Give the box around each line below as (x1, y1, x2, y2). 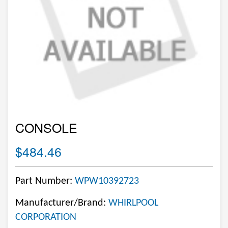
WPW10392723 (75, 176, 139, 186)
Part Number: (15, 176, 75, 186)
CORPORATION (15, 212, 76, 222)
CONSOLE (15, 118, 77, 136)
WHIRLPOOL (108, 198, 158, 208)
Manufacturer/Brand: (15, 198, 108, 208)
